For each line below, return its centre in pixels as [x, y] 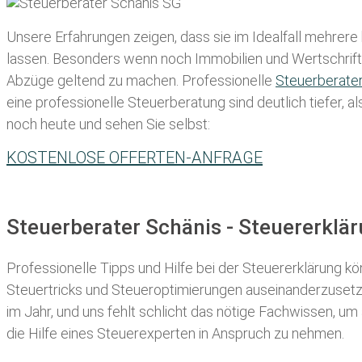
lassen [27, 59]
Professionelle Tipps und [85, 267]
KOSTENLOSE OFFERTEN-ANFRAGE [135, 158]
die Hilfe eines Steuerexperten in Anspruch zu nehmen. [175, 333]
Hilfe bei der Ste [214, 267]
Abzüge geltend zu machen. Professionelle [141, 81]
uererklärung [303, 267]
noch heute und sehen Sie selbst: [108, 124]
